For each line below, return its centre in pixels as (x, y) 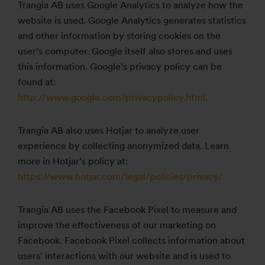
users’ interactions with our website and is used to (124, 256)
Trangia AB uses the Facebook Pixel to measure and (127, 210)
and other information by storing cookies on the (119, 36)
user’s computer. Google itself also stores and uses (125, 51)
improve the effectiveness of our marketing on (117, 225)
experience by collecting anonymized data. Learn (123, 146)
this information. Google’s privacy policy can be (120, 67)
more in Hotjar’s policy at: (73, 161)
